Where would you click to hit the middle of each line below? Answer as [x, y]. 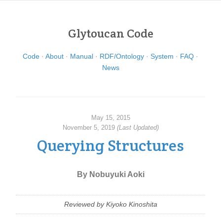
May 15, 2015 [110, 117]
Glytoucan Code [110, 34]
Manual [82, 56]
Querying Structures [110, 145]
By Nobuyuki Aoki [110, 174]
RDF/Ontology [122, 56]
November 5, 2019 [90, 127]
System [162, 56]
